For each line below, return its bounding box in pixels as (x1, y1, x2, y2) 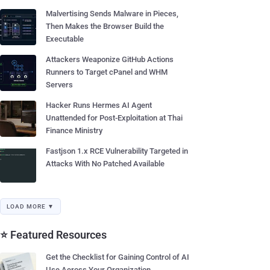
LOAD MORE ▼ (7, 203, 54, 210)
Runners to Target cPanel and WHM (46, 67, 168, 77)
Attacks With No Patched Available (46, 159, 165, 168)
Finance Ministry (46, 126, 102, 135)
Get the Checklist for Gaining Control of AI (46, 253, 189, 262)
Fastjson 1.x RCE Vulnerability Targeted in (46, 146, 188, 155)
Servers (46, 80, 73, 89)
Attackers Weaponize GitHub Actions (46, 55, 174, 64)
